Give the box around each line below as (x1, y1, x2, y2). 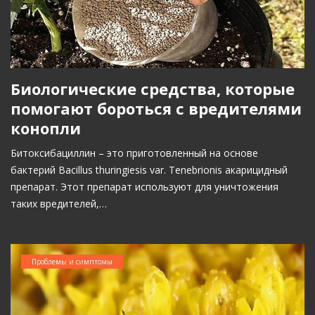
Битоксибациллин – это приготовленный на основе (11, 146, 258, 160)
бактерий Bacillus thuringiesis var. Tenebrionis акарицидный (11, 162, 288, 176)
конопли (11, 117, 81, 139)
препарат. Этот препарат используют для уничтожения (11, 179, 278, 193)
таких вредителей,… (11, 196, 107, 210)
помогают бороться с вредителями (11, 97, 302, 119)
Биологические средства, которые (11, 77, 295, 99)
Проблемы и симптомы (32, 256, 112, 266)
